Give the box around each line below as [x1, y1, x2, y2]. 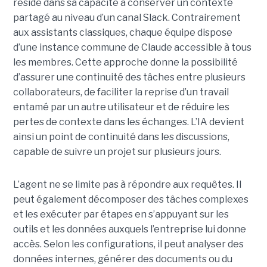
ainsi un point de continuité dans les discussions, [13, 131, 229, 142]
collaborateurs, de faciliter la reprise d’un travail [13, 86, 229, 98]
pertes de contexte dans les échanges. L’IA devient [13, 116, 244, 128]
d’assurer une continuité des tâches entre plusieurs [13, 71, 246, 83]
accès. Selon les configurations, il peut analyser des [13, 238, 244, 250]
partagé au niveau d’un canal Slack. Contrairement [13, 11, 241, 23]
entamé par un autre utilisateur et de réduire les [13, 101, 229, 113]
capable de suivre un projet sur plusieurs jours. [13, 145, 221, 157]
